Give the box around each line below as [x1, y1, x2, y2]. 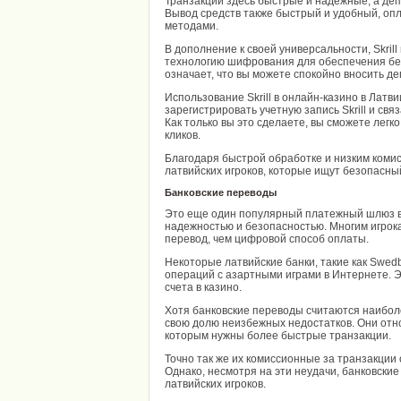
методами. [165, 20, 218, 32]
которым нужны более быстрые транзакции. [165, 329, 391, 342]
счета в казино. [165, 281, 242, 294]
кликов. [165, 129, 200, 141]
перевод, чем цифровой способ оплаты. [165, 233, 369, 245]
